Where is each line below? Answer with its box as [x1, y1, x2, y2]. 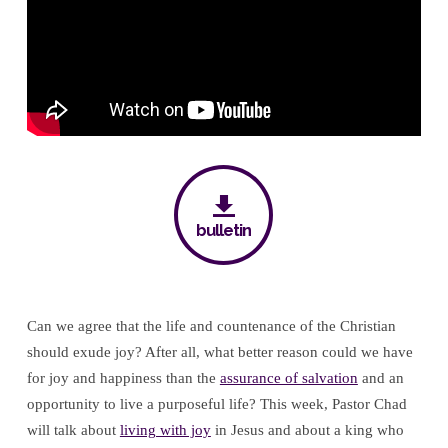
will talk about [26, 422, 120, 439]
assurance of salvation [219, 370, 358, 387]
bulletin [196, 219, 252, 240]
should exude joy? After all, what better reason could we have [26, 344, 413, 361]
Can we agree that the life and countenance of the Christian [26, 318, 396, 335]
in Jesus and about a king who [210, 422, 404, 439]
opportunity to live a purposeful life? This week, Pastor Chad [26, 396, 407, 413]
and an [357, 370, 404, 387]
